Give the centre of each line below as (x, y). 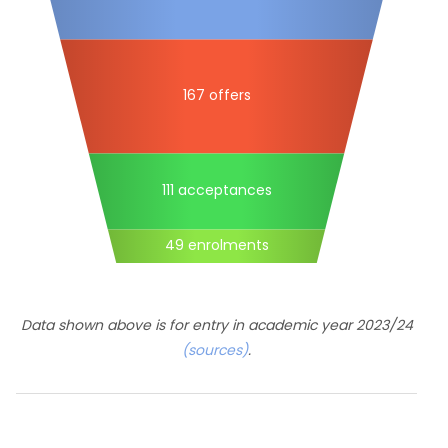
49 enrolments (216, 245)
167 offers (216, 95)
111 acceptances (216, 190)
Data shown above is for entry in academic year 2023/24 (216, 325)
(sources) (215, 350)
